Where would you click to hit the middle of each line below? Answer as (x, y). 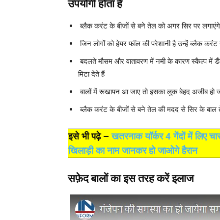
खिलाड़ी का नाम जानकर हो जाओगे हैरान (133, 151)
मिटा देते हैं (91, 74)
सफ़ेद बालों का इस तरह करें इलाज (131, 179)
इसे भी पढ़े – (90, 137)
